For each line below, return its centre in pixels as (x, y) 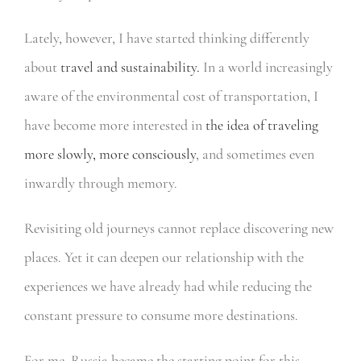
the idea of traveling (260, 125)
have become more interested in (113, 125)
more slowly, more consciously (110, 154)
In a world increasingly (266, 67)
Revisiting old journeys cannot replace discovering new (178, 228)
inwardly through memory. (100, 183)
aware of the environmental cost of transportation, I (171, 96)
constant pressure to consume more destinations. (161, 315)
